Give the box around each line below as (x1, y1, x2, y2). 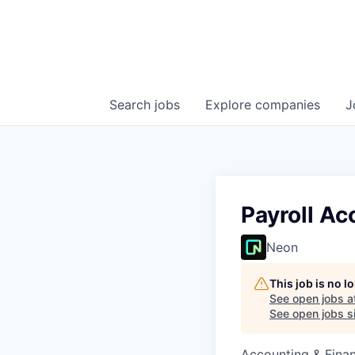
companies (255, 97, 320, 113)
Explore (205, 97, 255, 113)
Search (109, 97, 155, 113)
